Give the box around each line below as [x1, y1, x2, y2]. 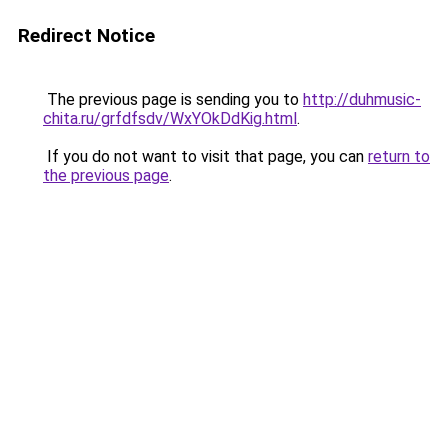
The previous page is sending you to [43, 90, 303, 109]
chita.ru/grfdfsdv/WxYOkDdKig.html [43, 109, 297, 128]
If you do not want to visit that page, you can [43, 147, 368, 166]
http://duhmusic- [303, 90, 421, 109]
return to [368, 147, 430, 166]
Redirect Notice [18, 24, 155, 47]
